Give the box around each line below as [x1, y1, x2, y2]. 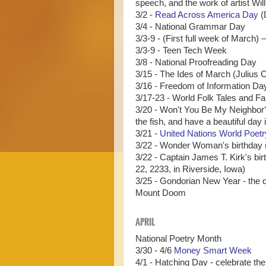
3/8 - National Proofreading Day [135, 58, 256, 68]
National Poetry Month [135, 233, 221, 243]
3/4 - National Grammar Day [135, 22, 245, 32]
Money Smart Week [174, 245, 252, 255]
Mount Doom [135, 188, 186, 198]
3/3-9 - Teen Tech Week [135, 46, 227, 56]
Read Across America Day [155, 10, 258, 20]
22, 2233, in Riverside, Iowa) [135, 164, 245, 175]
